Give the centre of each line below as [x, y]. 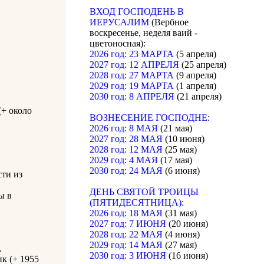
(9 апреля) [195, 75]
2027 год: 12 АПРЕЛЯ [134, 65]
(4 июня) [181, 235]
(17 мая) [175, 160]
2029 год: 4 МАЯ [124, 160]
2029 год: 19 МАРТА [132, 86]
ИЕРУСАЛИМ [119, 22]
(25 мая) [180, 150]
